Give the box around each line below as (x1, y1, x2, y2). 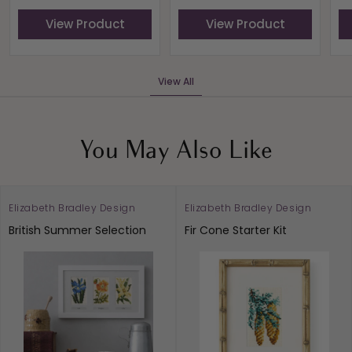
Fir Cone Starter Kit (185, 222, 287, 238)
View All (158, 75, 194, 88)
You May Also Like (79, 139, 273, 164)
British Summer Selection (9, 222, 146, 238)
